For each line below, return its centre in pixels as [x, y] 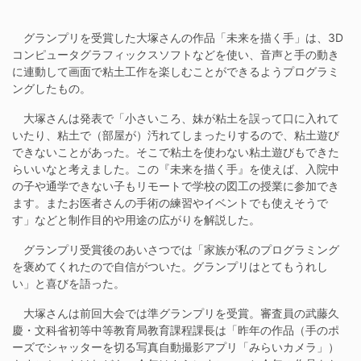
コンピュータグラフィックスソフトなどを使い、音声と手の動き [176, 54]
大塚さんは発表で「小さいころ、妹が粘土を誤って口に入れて [176, 118]
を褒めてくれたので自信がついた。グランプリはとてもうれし [170, 266]
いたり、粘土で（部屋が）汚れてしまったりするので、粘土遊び [176, 135]
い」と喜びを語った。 [68, 283]
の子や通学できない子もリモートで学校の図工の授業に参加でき [176, 185]
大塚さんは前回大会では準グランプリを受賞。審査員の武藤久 [176, 313]
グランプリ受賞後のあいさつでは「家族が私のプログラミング [176, 249]
